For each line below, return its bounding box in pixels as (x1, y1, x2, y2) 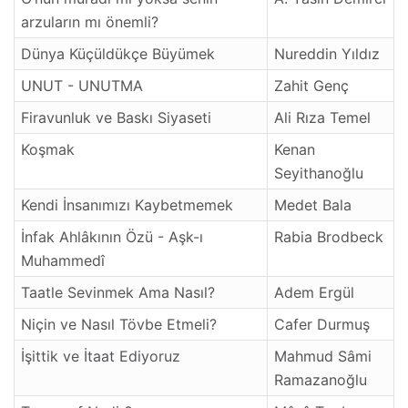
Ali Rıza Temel (274, 107, 371, 127)
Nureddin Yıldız (274, 44, 380, 63)
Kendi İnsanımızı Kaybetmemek (21, 195, 233, 214)
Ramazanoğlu (274, 370, 367, 389)
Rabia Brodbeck (274, 227, 383, 246)
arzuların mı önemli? (21, 12, 158, 31)
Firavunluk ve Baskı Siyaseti (21, 107, 211, 127)
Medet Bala (274, 195, 352, 214)
